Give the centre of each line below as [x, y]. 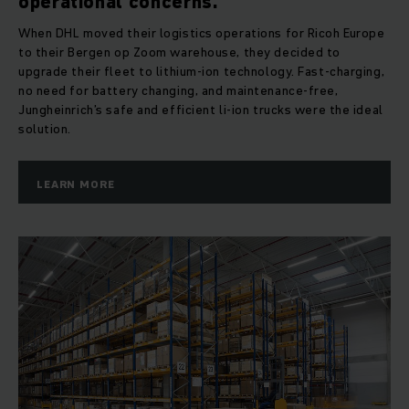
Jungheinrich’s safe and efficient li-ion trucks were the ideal [201, 110]
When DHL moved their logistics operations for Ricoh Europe [202, 33]
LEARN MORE [76, 184]
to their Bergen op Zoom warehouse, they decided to [179, 52]
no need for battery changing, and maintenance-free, [178, 91]
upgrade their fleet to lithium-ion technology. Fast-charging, [202, 72]
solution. [45, 129]
